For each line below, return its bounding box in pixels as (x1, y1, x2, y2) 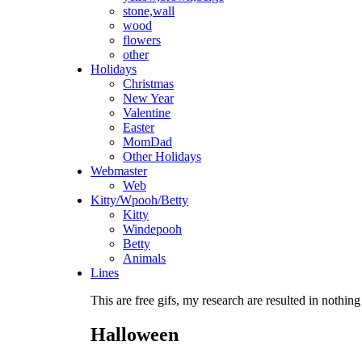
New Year (123, 90, 174, 105)
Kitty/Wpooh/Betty (90, 192, 188, 207)
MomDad (123, 134, 172, 149)
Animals (123, 250, 166, 265)
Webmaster (90, 163, 147, 178)
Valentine (123, 105, 170, 120)
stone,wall (123, 3, 175, 18)
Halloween (90, 323, 179, 345)
